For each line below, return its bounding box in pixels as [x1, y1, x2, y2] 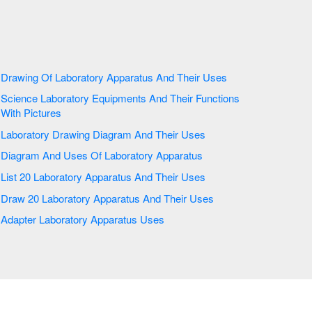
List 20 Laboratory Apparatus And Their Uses [155, 169, 208, 184]
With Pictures [23, 105, 64, 120]
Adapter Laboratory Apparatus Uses [38, 212, 167, 227]
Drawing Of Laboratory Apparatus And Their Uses [176, 69, 230, 84]
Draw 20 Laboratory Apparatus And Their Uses [163, 190, 217, 205]
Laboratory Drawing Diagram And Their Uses [155, 126, 208, 141]
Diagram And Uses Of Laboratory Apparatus [104, 148, 205, 163]
